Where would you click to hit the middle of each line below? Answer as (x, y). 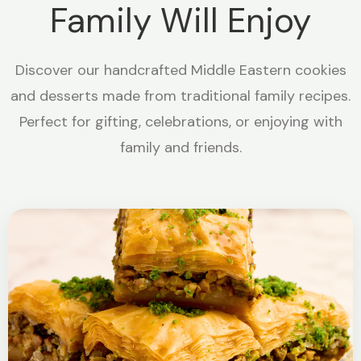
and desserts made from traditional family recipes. (180, 96)
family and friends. (180, 148)
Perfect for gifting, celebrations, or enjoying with (180, 122)
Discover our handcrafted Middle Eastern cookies (180, 71)
